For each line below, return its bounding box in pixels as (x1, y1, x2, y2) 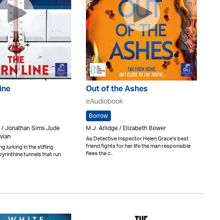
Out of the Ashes (86, 82, 148, 98)
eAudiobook (86, 94, 123, 110)
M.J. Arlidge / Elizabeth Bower (86, 122, 166, 135)
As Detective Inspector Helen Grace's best (86, 133, 189, 145)
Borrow (89, 110, 108, 123)
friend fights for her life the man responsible (86, 140, 191, 152)
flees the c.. (86, 147, 112, 160)
